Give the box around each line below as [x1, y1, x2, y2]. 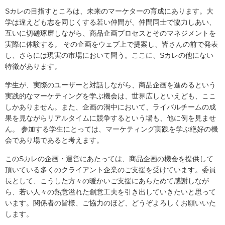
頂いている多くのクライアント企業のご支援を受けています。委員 [5, 165, 216, 174]
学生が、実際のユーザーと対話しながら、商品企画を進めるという [5, 80, 216, 89]
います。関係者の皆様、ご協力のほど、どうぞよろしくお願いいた [5, 198, 216, 207]
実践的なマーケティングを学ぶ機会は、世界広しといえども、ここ [5, 91, 216, 100]
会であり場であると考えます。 [5, 136, 103, 144]
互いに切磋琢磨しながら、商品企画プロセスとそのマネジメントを [5, 29, 216, 37]
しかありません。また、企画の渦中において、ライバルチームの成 [5, 102, 216, 111]
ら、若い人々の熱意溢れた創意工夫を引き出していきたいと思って [5, 187, 216, 196]
